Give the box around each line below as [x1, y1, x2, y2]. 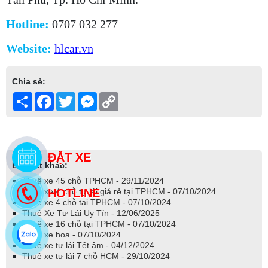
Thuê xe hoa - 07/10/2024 [22, 229, 121, 239]
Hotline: [6, 17, 52, 31]
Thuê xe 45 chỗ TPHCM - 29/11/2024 [22, 175, 164, 185]
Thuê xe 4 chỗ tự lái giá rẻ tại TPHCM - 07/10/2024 [22, 186, 216, 196]
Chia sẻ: [12, 76, 45, 86]
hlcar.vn [54, 41, 93, 55]
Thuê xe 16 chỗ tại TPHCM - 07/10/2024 [22, 218, 176, 229]
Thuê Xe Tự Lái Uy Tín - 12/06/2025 [22, 208, 160, 218]
